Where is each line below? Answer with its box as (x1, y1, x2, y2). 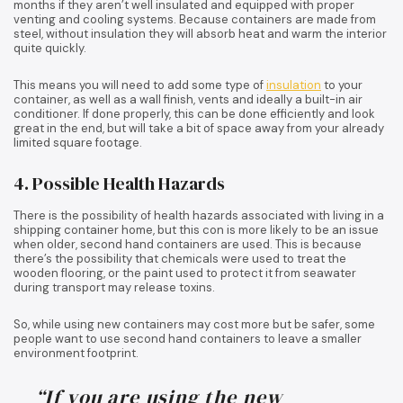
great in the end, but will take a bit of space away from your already (13, 120, 384, 136)
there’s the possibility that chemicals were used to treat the (13, 250, 346, 266)
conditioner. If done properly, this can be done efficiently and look (13, 105, 375, 121)
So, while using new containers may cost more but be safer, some (13, 316, 375, 332)
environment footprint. (13, 345, 139, 361)
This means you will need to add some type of (13, 76, 266, 93)
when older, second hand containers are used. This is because (13, 236, 362, 252)
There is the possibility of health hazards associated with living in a (13, 207, 384, 223)
